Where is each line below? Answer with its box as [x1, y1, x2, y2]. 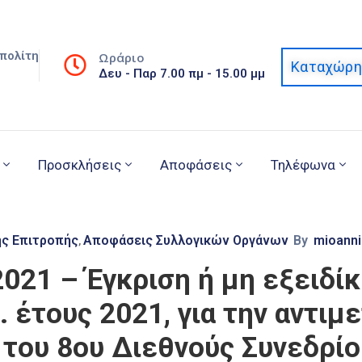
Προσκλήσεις [38, 157, 121, 174]
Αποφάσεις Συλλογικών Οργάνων [83, 233, 288, 249]
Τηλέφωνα [271, 157, 335, 174]
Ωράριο [99, 48, 145, 65]
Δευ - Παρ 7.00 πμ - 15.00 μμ [99, 65, 266, 81]
